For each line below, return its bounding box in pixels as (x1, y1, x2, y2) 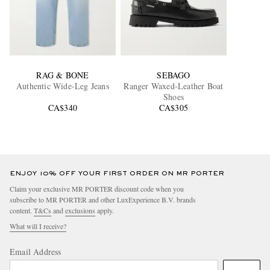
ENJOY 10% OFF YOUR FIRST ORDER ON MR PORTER (10, 171, 224, 177)
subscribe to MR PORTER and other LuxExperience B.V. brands (10, 195, 196, 205)
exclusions (65, 206, 95, 216)
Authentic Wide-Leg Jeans (16, 80, 109, 92)
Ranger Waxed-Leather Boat (124, 80, 224, 92)
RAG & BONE (36, 69, 89, 81)
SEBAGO (157, 69, 190, 81)
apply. (95, 206, 114, 216)
